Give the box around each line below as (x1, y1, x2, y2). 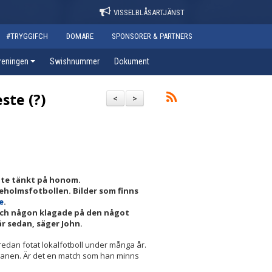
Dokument (114, 56, 149, 66)
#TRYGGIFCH (6, 32, 48, 41)
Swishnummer (50, 56, 100, 66)
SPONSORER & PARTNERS (112, 32, 192, 41)
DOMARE (66, 32, 93, 41)
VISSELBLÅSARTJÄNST (114, 8, 185, 17)
